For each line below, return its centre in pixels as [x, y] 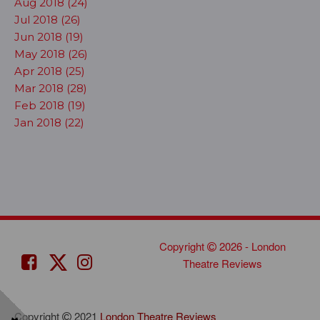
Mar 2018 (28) [51, 88]
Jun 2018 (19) [49, 37]
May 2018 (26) [51, 54]
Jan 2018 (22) [49, 122]
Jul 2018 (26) [47, 20]
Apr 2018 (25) [50, 71]
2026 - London [251, 246]
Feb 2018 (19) [50, 105]
